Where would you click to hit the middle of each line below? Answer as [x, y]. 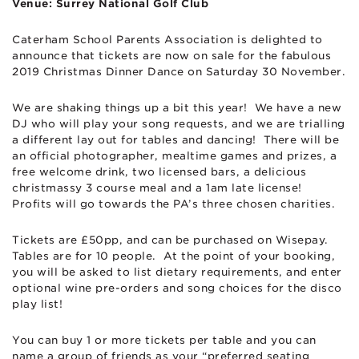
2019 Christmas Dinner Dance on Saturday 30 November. [179, 71]
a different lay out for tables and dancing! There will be [175, 139]
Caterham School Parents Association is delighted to [167, 39]
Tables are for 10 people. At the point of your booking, [173, 256]
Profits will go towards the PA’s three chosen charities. [173, 204]
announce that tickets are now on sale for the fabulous [171, 55]
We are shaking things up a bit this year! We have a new [177, 107]
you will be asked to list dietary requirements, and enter [177, 272]
